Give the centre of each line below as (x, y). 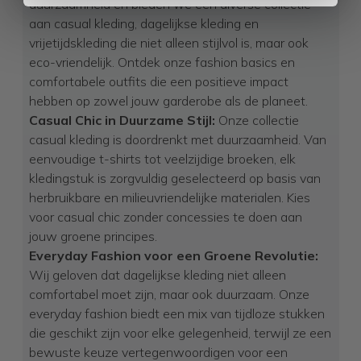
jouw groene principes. (93, 236)
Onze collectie (257, 120)
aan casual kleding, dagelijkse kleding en (143, 23)
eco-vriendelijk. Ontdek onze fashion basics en (162, 62)
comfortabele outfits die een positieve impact (158, 81)
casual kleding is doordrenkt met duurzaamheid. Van (177, 139)
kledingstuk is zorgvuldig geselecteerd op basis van (174, 178)
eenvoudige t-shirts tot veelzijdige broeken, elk (162, 159)
